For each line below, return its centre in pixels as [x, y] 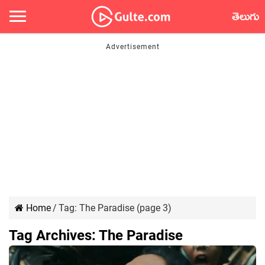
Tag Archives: [54, 235]
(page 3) [153, 208]
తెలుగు [245, 19]
